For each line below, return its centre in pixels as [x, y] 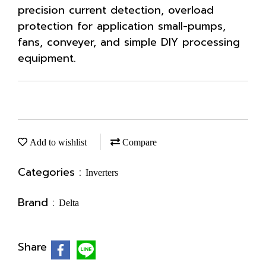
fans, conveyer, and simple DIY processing [129, 42]
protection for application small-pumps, [122, 26]
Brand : [38, 202]
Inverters [102, 172]
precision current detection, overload [116, 10]
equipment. [47, 58]
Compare [138, 142]
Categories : [52, 172]
